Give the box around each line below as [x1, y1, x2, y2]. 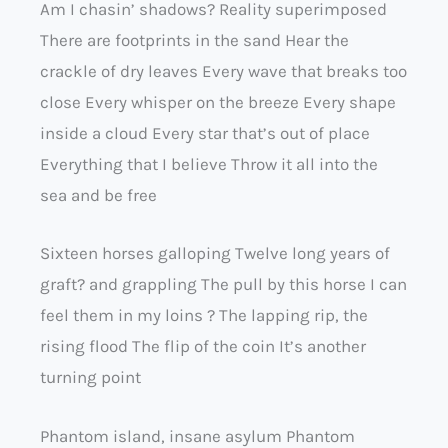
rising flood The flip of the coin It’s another [40, 336, 366, 357]
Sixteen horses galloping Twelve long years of [40, 243, 390, 264]
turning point [40, 367, 141, 388]
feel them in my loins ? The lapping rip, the [40, 305, 368, 326]
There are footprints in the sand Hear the [40, 30, 349, 51]
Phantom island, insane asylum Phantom [40, 425, 355, 446]
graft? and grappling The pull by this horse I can [40, 274, 407, 295]
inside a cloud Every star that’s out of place [40, 123, 370, 144]
